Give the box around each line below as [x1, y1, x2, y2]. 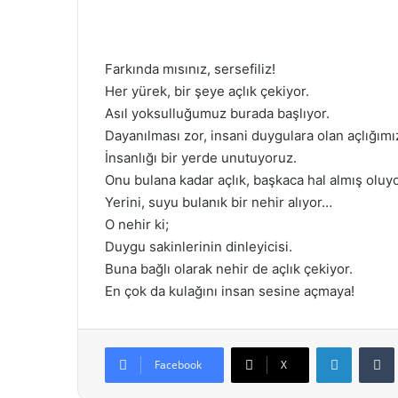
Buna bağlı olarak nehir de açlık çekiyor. [105, 259, 353, 277]
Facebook [155, 356, 202, 372]
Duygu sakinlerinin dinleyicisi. [105, 237, 292, 255]
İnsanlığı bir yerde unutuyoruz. [105, 148, 297, 166]
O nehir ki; [105, 215, 169, 233]
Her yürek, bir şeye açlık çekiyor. [105, 82, 309, 99]
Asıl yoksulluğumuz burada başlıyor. [105, 104, 330, 122]
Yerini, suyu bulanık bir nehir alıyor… [105, 193, 332, 211]
